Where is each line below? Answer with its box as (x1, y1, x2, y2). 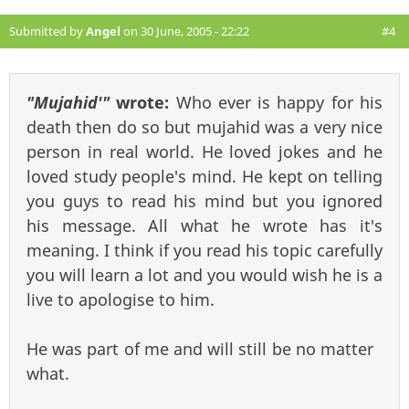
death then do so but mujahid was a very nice (26, 115, 383, 138)
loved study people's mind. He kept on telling (26, 164, 383, 187)
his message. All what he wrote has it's (26, 214, 383, 236)
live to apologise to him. (26, 288, 215, 310)
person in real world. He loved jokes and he (26, 140, 383, 163)
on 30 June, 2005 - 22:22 (121, 22, 249, 39)
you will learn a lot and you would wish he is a (26, 263, 383, 286)
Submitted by (9, 22, 86, 39)
